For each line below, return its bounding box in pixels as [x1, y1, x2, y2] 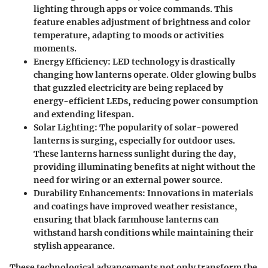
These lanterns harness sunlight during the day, [33, 148, 236, 159]
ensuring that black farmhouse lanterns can [33, 214, 219, 225]
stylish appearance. [33, 240, 115, 251]
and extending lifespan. [33, 108, 134, 120]
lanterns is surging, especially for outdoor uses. [33, 135, 235, 146]
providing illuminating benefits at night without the [33, 161, 255, 172]
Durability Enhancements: [33, 187, 145, 199]
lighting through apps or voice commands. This [33, 3, 233, 14]
